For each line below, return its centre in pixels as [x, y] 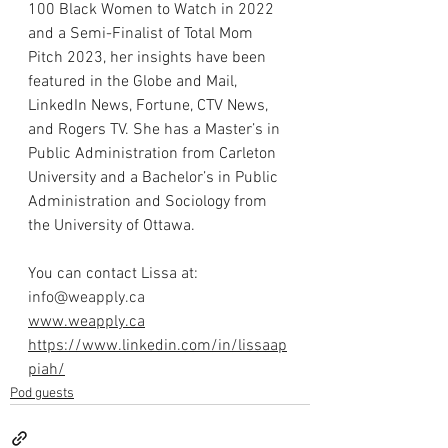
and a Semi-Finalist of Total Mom [142, 34]
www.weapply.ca [86, 322]
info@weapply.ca [86, 298]
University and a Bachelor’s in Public [155, 178]
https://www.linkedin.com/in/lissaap [157, 346]
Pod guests [42, 394]
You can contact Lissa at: [115, 274]
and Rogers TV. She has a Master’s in [156, 130]
